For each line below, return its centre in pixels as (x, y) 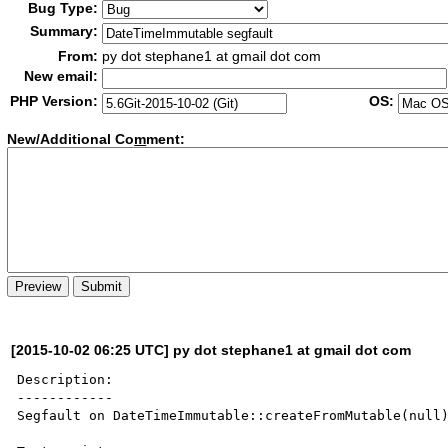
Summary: (64, 31)
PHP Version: (54, 101)
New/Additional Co (71, 139)
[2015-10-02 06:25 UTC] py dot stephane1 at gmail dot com (211, 349)
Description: (65, 379)
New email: (61, 76)
